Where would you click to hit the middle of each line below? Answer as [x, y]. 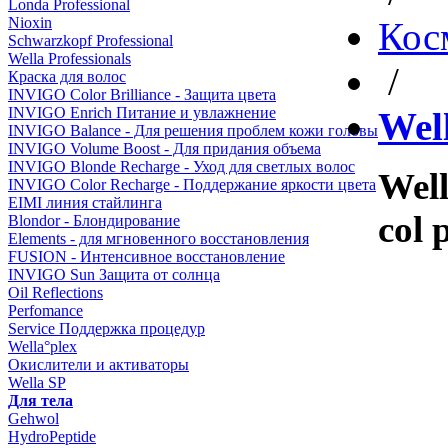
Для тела [40, 400]
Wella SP [37, 382]
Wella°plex [42, 346]
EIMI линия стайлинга [85, 202]
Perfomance [45, 310]
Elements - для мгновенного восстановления [158, 238]
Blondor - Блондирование [94, 220]
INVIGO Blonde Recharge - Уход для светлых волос [181, 166]
